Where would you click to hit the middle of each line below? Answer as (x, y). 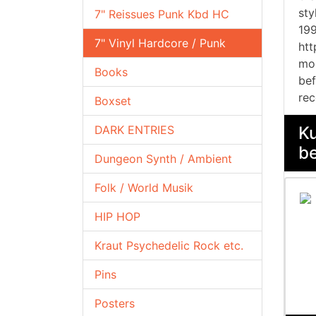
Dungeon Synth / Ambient (163, 159)
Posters (115, 303)
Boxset (113, 101)
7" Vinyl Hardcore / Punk (160, 43)
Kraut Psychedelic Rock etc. (169, 245)
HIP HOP (117, 217)
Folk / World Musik (144, 188)
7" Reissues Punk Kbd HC (162, 14)
